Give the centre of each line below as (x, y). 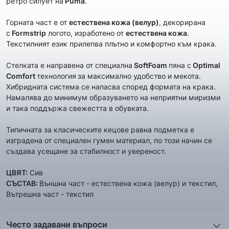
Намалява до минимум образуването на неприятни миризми (113, 97)
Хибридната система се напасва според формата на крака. (111, 87)
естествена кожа (156, 33)
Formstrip (28, 33)
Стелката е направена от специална (69, 65)
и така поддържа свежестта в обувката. (77, 108)
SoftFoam (151, 65)
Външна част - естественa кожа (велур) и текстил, (129, 183)
